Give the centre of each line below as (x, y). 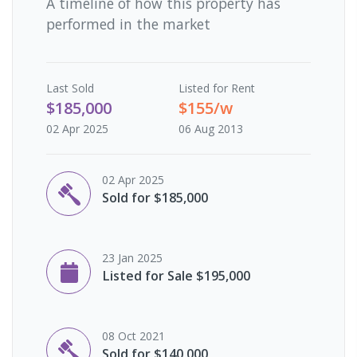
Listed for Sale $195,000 (176, 275)
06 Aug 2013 (211, 128)
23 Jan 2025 (132, 257)
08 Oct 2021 (133, 335)
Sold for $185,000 (155, 197)
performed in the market (128, 24)
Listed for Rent (217, 88)
